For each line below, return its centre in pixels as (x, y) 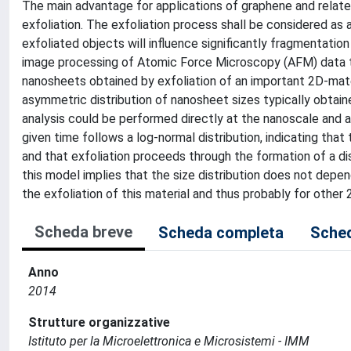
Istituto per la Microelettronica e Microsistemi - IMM (169, 341)
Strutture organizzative (99, 322)
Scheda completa (221, 233)
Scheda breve (83, 232)
